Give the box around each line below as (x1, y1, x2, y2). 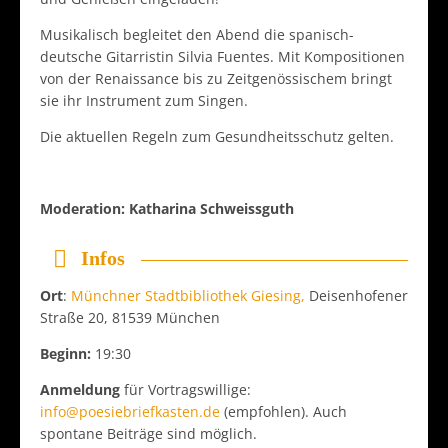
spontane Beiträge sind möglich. (40, 423, 257, 443)
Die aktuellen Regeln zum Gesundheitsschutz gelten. (40, 126, 394, 146)
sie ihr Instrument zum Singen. (40, 90, 248, 110)
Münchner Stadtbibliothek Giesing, (71, 285, 305, 305)
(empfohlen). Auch (220, 401, 347, 421)
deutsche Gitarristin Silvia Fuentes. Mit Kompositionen (40, 46, 405, 66)
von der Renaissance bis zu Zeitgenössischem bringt (40, 68, 392, 88)
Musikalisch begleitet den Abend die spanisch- (40, 24, 354, 44)
